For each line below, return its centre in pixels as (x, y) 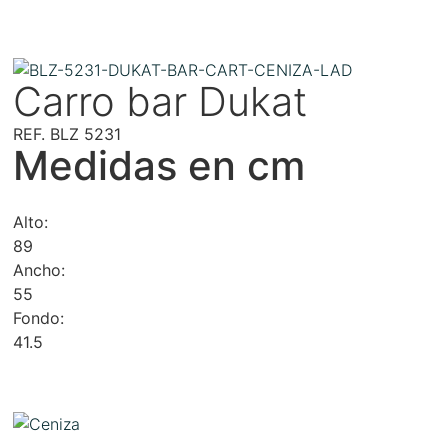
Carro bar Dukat (160, 101)
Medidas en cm (159, 165)
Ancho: (39, 269)
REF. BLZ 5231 (67, 133)
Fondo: (39, 317)
